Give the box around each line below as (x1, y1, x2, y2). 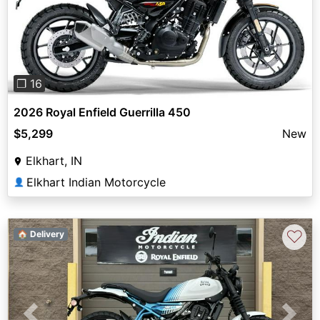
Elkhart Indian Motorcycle (26, 175, 166, 190)
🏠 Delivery (16, 229, 64, 240)
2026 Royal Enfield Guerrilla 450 (14, 105, 191, 120)
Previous (30, 4, 77, 19)
